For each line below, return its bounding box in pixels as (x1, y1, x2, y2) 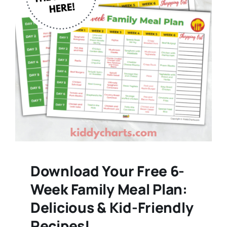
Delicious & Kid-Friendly (30, 198, 194, 217)
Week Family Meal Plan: (30, 179, 187, 199)
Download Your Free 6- (30, 161, 185, 181)
